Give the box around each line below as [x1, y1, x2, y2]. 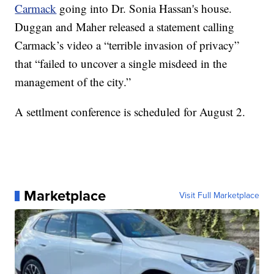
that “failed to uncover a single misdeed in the [15, 56, 228, 72]
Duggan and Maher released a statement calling [15, 19, 235, 35]
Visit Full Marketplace [179, 189, 259, 202]
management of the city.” [15, 74, 131, 90]
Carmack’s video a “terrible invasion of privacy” [15, 37, 240, 53]
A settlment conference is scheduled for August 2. [15, 104, 246, 120]
